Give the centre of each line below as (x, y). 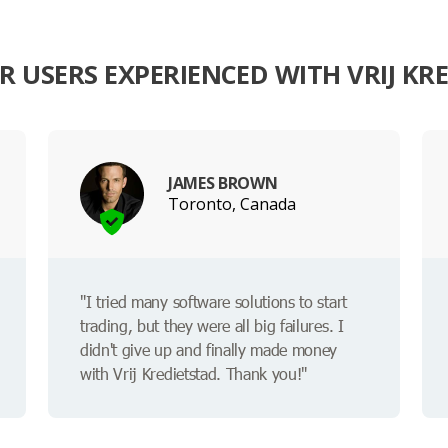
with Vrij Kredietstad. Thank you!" (194, 374)
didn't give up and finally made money (209, 350)
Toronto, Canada (232, 203)
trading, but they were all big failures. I (212, 326)
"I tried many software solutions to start (213, 302)
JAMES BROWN (223, 182)
